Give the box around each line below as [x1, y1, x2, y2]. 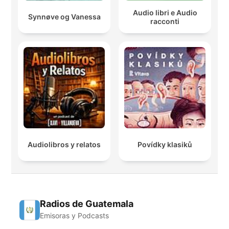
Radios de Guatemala [40, 198, 133, 210]
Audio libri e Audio [132, 8, 197, 17]
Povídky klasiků [138, 140, 192, 149]
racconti [150, 16, 179, 26]
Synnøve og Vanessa [28, 12, 101, 21]
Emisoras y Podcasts [40, 211, 109, 220]
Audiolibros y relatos [28, 140, 101, 149]
